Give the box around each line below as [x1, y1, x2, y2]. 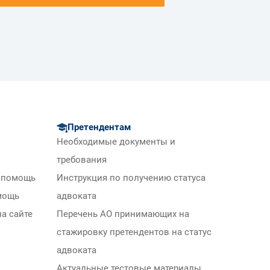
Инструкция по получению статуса [57, 173, 206, 184]
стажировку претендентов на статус [57, 227, 212, 238]
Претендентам [67, 122, 131, 133]
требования [57, 155, 107, 166]
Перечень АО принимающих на [57, 209, 189, 220]
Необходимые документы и [57, 137, 175, 148]
